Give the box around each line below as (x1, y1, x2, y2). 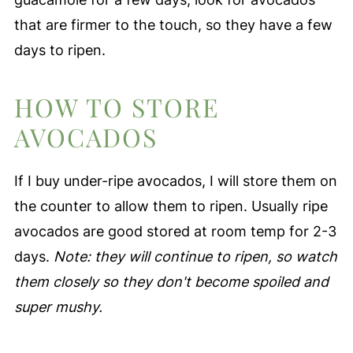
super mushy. (13, 298, 102, 315)
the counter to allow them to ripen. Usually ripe (13, 197, 328, 214)
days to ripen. (13, 41, 106, 58)
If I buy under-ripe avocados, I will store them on (13, 172, 337, 189)
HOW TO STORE (13, 89, 219, 124)
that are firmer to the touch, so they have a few (13, 16, 333, 33)
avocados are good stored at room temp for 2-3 (13, 222, 336, 240)
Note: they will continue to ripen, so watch (53, 247, 337, 265)
